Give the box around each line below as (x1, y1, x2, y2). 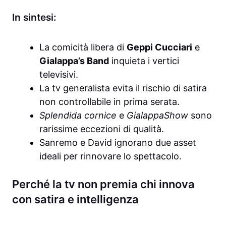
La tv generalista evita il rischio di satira (39, 82, 207, 93)
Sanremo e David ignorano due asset (39, 137, 196, 148)
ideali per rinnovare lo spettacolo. (39, 150, 182, 161)
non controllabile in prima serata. (39, 96, 180, 107)
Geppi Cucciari (127, 41, 192, 52)
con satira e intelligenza (12, 192, 139, 206)
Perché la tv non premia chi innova (12, 177, 195, 191)
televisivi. (39, 69, 78, 80)
